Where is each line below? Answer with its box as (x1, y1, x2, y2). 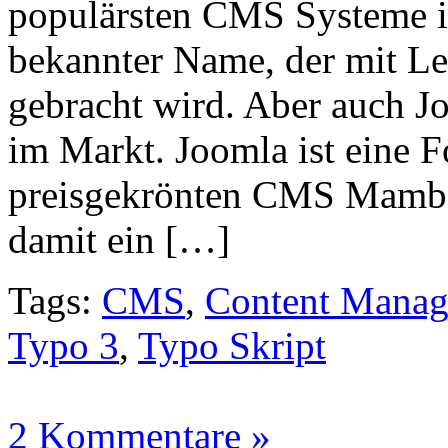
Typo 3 (8, 323, 119, 367)
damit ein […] (8, 217, 230, 261)
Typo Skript (138, 323, 326, 367)
